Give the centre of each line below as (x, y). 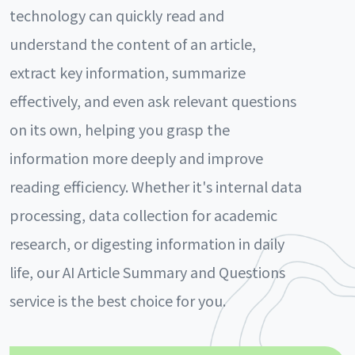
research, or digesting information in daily (147, 243)
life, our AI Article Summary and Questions (147, 272)
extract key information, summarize (128, 72)
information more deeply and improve (136, 158)
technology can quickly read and (117, 15)
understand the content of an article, (133, 44)
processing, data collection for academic (143, 215)
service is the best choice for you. (118, 300)
